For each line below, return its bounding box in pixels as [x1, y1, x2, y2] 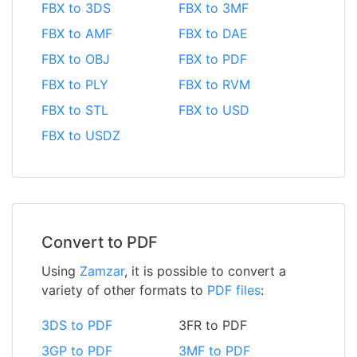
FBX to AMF [41, 25, 112, 41]
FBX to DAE [178, 25, 248, 41]
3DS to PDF [41, 316, 112, 333]
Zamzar [80, 262, 124, 279]
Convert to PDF [41, 232, 158, 252]
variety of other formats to [41, 281, 207, 298]
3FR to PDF [178, 316, 247, 333]
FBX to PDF [178, 50, 247, 67]
